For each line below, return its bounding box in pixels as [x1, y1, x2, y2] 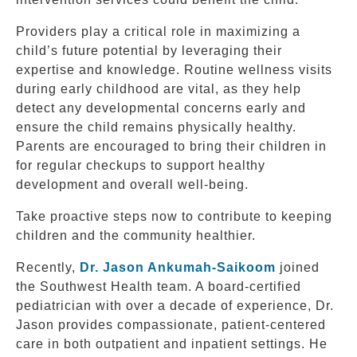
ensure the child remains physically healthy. [16, 120, 296, 134]
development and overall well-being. [16, 177, 249, 191]
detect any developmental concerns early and [16, 100, 306, 115]
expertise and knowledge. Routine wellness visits [16, 62, 332, 76]
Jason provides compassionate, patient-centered [16, 317, 326, 331]
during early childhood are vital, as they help [16, 81, 301, 96]
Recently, [16, 260, 80, 274]
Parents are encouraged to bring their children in [16, 139, 327, 153]
